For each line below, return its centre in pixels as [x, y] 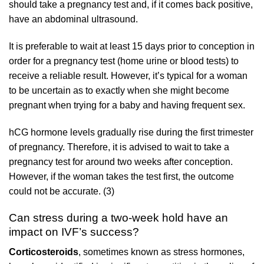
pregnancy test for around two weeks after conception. [121, 161]
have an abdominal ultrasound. [73, 19]
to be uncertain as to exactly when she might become [119, 90]
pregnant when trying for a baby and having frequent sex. [128, 105]
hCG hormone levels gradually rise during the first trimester [131, 132]
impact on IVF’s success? [75, 232]
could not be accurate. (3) [62, 191]
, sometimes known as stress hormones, [161, 252]
